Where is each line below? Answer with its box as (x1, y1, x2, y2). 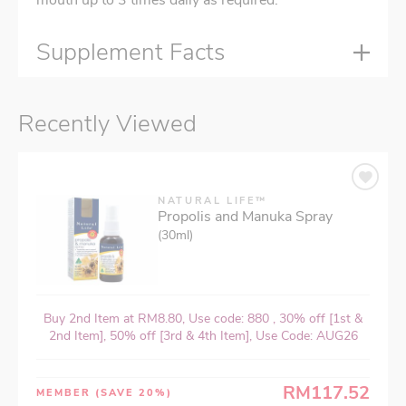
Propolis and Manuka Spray (158, 207, 333, 227)
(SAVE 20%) (95, 386, 172, 401)
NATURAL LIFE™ (158, 194, 267, 208)
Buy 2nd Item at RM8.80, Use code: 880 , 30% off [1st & (43, 310, 362, 328)
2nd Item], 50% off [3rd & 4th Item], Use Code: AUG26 (48, 327, 358, 345)
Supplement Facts (36, 36, 225, 69)
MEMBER (36, 386, 95, 401)
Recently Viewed (18, 108, 197, 140)
